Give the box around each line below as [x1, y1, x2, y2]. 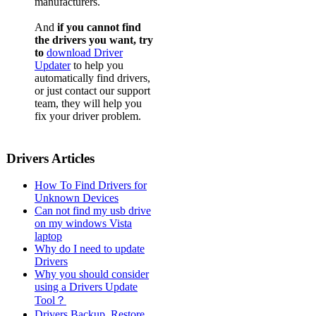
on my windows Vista [35, 217, 132, 230]
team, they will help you [35, 97, 142, 110]
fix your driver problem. [35, 110, 141, 123]
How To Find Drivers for [35, 179, 147, 192]
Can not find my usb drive [35, 205, 151, 217]
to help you [71, 59, 123, 72]
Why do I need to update [35, 243, 145, 255]
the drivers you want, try [35, 34, 153, 47]
